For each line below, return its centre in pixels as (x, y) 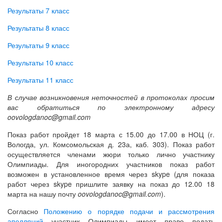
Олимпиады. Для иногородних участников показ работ (111, 164)
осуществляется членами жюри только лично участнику (111, 154)
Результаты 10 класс (40, 62)
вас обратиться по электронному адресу (111, 107)
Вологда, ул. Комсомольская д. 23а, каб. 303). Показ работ (111, 144)
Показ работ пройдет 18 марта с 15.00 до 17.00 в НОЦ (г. (111, 134)
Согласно (26, 211)
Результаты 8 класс (38, 28)
